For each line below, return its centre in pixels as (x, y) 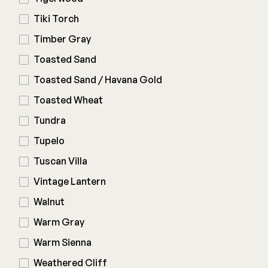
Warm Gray (59, 222)
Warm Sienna (63, 242)
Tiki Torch (56, 19)
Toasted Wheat (68, 100)
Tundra (50, 120)
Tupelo (49, 141)
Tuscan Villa (60, 161)
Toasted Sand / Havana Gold (98, 80)
